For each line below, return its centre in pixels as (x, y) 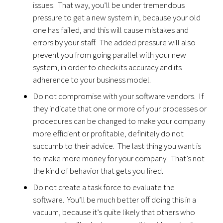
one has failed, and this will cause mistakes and (111, 30)
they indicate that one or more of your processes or (120, 109)
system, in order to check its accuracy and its (108, 67)
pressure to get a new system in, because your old (117, 17)
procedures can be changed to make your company (119, 121)
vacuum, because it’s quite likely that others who (114, 212)
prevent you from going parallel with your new (110, 55)
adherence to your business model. (92, 80)
